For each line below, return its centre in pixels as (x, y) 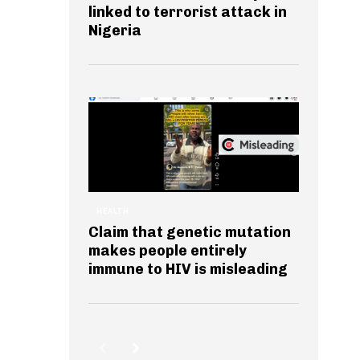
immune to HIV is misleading (188, 269)
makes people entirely (168, 250)
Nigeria (115, 30)
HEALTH (112, 211)
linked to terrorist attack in (188, 12)
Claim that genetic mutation (190, 232)
